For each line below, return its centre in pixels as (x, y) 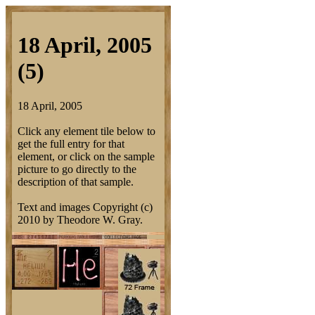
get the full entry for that (71, 143)
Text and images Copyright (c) (85, 207)
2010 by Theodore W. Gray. (80, 219)
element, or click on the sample (86, 156)
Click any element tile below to (86, 131)
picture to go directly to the (77, 169)
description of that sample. (76, 181)
